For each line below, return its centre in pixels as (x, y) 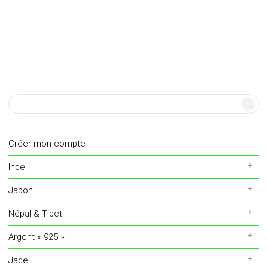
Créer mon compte (47, 143)
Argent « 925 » (36, 237)
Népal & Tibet (35, 213)
